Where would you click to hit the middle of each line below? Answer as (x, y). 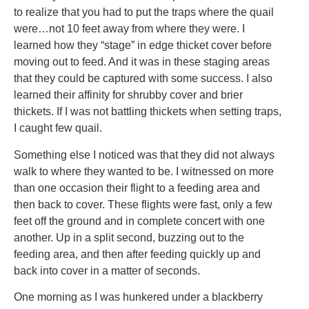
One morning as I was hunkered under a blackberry (138, 297)
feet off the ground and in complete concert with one (139, 221)
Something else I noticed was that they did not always (144, 154)
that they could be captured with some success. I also (143, 79)
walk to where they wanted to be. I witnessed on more (144, 171)
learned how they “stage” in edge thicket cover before (143, 46)
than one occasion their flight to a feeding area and (137, 188)
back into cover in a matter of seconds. (107, 270)
